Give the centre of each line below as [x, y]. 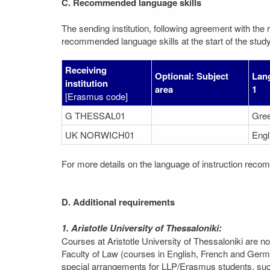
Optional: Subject [192, 76]
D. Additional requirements [118, 202]
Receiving [86, 70]
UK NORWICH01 [100, 134]
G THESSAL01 [95, 115]
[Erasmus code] [96, 96]
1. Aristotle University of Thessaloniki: [142, 228]
